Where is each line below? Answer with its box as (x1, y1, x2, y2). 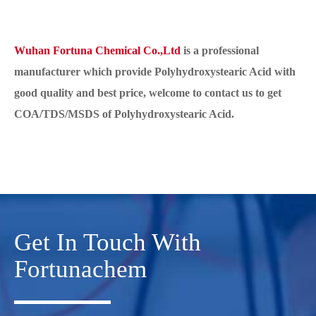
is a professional (181, 44, 259, 57)
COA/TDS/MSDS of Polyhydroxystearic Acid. (14, 108, 234, 121)
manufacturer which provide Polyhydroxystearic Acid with (14, 66, 296, 78)
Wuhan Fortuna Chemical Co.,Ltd (14, 44, 181, 57)
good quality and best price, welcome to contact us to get (14, 87, 281, 99)
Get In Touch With (14, 229, 201, 257)
